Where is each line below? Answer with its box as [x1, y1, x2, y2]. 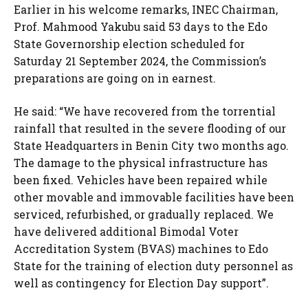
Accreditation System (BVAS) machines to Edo [14, 241, 268, 256]
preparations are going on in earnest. [14, 71, 216, 86]
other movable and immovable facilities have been [14, 189, 294, 204]
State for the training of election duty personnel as [14, 258, 293, 273]
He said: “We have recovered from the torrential [14, 103, 276, 118]
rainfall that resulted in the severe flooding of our [14, 120, 286, 135]
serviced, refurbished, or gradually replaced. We [14, 206, 274, 221]
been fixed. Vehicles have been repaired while [14, 172, 267, 187]
